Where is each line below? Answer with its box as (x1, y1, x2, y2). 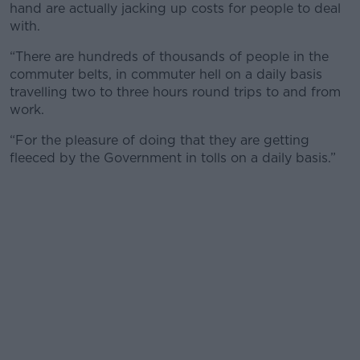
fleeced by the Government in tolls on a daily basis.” (10, 150, 336, 166)
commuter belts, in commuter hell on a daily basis (10, 67, 322, 82)
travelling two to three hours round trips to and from (10, 84, 341, 100)
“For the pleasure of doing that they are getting (10, 133, 309, 148)
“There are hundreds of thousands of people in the (10, 49, 329, 64)
